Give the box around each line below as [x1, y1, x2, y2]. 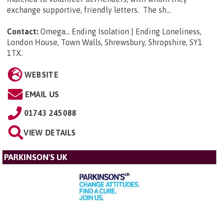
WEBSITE [24, 70, 58, 79]
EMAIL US [25, 89, 59, 99]
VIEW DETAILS [24, 128, 76, 137]
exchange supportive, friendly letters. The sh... [7, 5, 171, 14]
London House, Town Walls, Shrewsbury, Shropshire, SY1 [7, 37, 202, 47]
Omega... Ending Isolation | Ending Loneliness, [40, 27, 201, 36]
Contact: [7, 27, 38, 36]
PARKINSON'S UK [4, 152, 67, 162]
